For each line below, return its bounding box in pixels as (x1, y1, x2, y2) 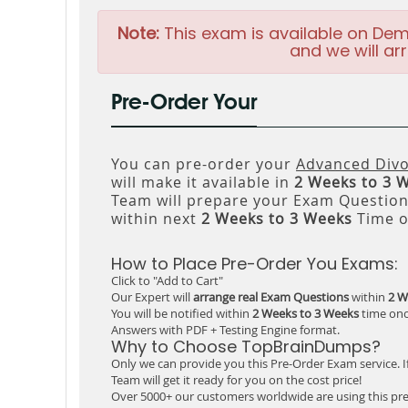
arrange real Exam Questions (193, 289, 349, 305)
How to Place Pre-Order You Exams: (111, 252, 398, 275)
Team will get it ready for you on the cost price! (111, 372, 362, 388)
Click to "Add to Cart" (111, 272, 223, 289)
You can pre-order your (111, 154, 296, 174)
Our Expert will (111, 289, 193, 305)
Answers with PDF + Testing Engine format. (111, 321, 340, 338)
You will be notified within (111, 305, 252, 321)
